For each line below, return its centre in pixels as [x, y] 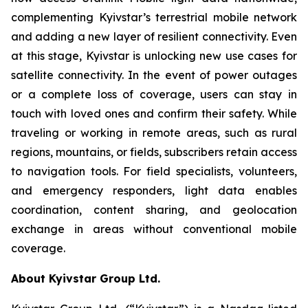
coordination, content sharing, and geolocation [154, 210]
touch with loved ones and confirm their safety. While [154, 113]
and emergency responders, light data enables [154, 190]
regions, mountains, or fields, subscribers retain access [154, 152]
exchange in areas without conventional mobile [154, 229]
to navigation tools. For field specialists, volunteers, [154, 171]
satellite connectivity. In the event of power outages [154, 75]
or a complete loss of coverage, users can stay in [154, 94]
